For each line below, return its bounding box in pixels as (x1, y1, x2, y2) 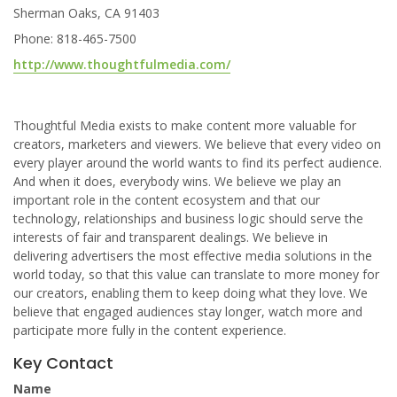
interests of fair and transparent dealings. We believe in (13, 229, 328, 245)
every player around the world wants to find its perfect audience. (13, 154, 382, 171)
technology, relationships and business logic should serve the (13, 210, 363, 227)
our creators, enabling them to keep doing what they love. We (13, 284, 368, 301)
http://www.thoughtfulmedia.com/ (13, 56, 230, 73)
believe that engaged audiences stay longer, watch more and (13, 303, 362, 320)
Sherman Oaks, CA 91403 (13, 4, 160, 21)
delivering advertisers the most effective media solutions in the (13, 247, 372, 264)
